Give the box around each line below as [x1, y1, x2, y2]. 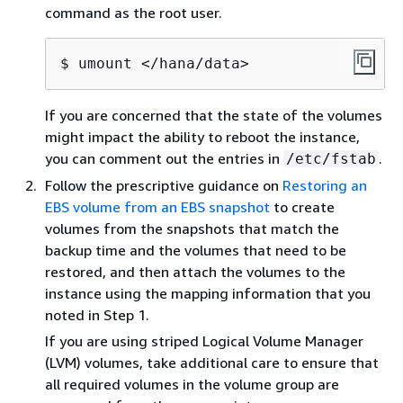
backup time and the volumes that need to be [45, 241, 346, 259]
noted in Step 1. [45, 306, 149, 324]
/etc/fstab [286, 150, 376, 167]
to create [270, 198, 335, 216]
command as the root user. [45, 4, 222, 22]
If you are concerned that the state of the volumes [45, 106, 382, 124]
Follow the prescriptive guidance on [45, 176, 282, 194]
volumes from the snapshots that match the [45, 219, 339, 237]
